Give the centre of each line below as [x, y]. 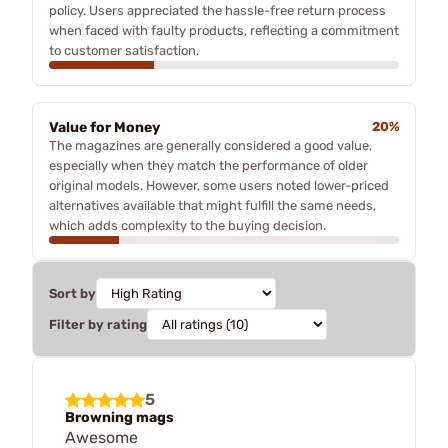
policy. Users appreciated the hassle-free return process [217, 10]
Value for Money [104, 127]
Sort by [72, 293]
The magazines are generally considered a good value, [210, 145]
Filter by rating [98, 324]
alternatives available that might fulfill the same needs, [212, 205]
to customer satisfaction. [124, 50]
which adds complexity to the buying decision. [187, 225]
